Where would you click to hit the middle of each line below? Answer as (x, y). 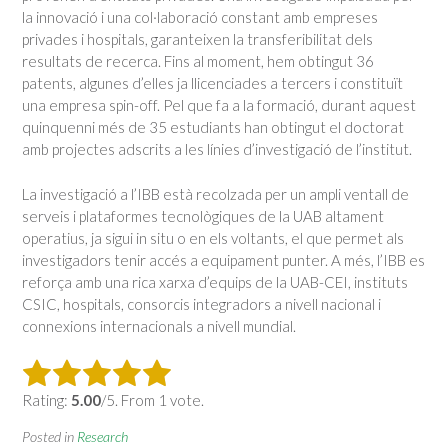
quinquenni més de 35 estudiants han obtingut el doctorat (213, 127)
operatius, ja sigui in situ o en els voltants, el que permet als (213, 237)
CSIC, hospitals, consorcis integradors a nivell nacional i (201, 303)
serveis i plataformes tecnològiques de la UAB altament (203, 215)
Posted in (49, 437)
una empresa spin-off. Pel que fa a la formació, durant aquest (219, 105)
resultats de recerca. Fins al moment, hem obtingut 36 (198, 61)
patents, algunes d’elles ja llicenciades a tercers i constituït (212, 83)
